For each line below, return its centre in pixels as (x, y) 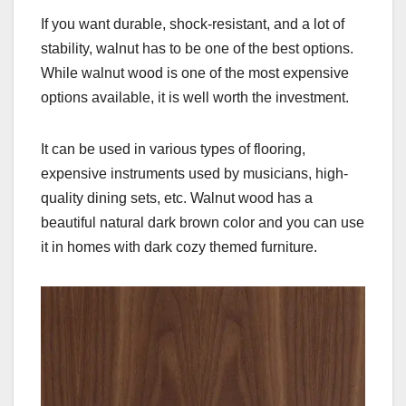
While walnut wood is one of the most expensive (195, 72)
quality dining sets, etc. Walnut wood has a (177, 198)
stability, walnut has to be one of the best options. (197, 48)
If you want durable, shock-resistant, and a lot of (193, 24)
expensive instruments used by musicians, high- (194, 173)
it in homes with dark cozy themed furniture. (179, 246)
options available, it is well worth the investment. (195, 97)
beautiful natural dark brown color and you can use (203, 222)
